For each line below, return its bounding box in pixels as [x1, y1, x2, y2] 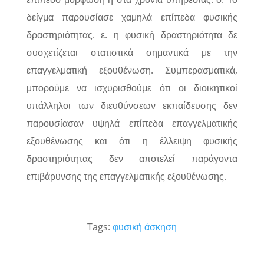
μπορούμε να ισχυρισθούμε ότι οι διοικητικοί [26, 81, 238, 94]
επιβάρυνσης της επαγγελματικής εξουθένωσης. [26, 170, 226, 183]
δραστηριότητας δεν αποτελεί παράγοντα [26, 152, 238, 165]
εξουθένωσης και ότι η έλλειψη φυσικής [26, 134, 238, 147]
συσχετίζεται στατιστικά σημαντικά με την [26, 46, 238, 59]
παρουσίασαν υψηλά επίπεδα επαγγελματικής [26, 117, 238, 130]
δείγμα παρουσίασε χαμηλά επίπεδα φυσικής [26, 11, 238, 24]
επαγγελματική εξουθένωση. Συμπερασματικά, [26, 64, 238, 77]
